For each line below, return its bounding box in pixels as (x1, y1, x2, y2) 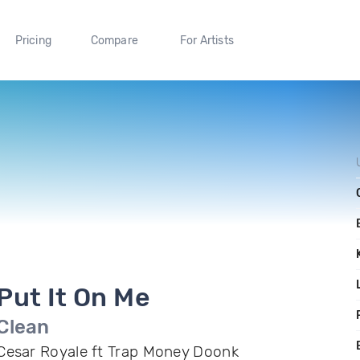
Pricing (14, 33, 51, 47)
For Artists (179, 33, 234, 47)
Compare (90, 33, 139, 47)
